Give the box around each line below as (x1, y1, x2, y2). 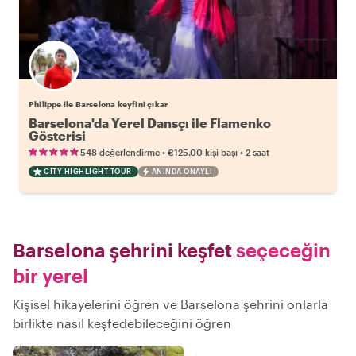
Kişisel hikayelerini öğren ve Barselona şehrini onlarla (13, 296, 328, 311)
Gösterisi (29, 128, 86, 143)
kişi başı (205, 147, 238, 157)
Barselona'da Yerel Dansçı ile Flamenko (29, 115, 271, 130)
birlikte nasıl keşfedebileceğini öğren (13, 315, 231, 331)
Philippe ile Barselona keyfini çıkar (29, 99, 168, 109)
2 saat (246, 147, 269, 157)
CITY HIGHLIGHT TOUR (44, 167, 132, 176)
